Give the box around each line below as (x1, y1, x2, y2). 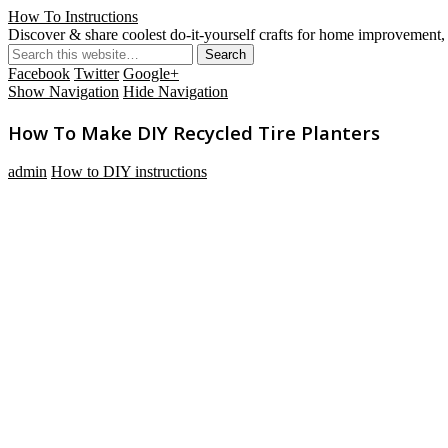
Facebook (8, 65, 70, 82)
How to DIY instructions (51, 163, 207, 181)
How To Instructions (8, 8, 138, 25)
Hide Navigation (123, 83, 228, 100)
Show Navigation (8, 83, 119, 100)
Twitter (74, 65, 119, 82)
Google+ (123, 65, 179, 82)
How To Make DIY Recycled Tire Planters (8, 119, 380, 145)
